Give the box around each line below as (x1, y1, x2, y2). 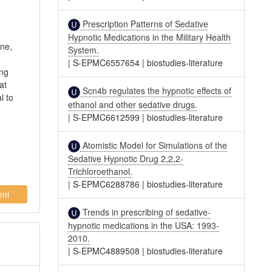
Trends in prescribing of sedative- (80, 205, 211, 218)
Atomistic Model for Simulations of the (80, 138, 228, 151)
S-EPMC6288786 (73, 177, 140, 190)
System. (68, 44, 100, 56)
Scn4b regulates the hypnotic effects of (80, 84, 232, 97)
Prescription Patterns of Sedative (80, 17, 209, 30)
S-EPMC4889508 (73, 245, 140, 257)
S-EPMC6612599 (73, 110, 140, 123)
